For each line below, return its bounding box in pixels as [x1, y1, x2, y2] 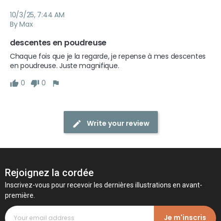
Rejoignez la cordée [5, 166, 94, 179]
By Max [10, 19, 33, 30]
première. [5, 191, 35, 199]
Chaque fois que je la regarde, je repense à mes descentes [10, 51, 206, 62]
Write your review [86, 118, 149, 128]
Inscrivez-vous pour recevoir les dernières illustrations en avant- [5, 181, 202, 189]
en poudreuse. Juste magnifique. [10, 61, 119, 71]
